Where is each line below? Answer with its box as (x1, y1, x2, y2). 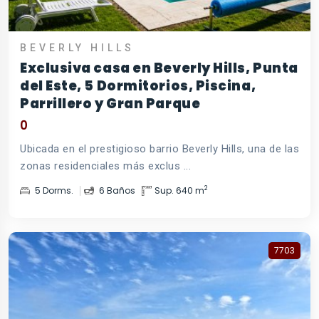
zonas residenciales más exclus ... (20, 159, 191, 172)
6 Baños (97, 184, 135, 197)
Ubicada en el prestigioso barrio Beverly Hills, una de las (20, 142, 299, 155)
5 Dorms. (33, 184, 73, 197)
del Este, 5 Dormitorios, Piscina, (20, 76, 256, 95)
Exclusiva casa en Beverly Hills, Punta (20, 58, 298, 77)
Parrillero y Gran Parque (20, 94, 201, 113)
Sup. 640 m (155, 184, 204, 197)
